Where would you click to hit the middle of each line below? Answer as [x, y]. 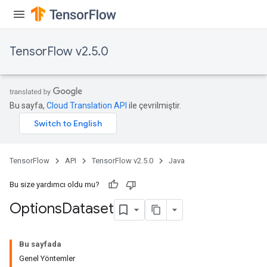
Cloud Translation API [87, 105]
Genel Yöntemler [47, 258]
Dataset [88, 209]
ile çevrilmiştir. [154, 105]
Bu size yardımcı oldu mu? [55, 184]
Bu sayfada [40, 244]
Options [36, 209]
